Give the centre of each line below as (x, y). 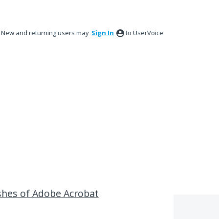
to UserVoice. (145, 33)
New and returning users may (46, 33)
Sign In (103, 33)
